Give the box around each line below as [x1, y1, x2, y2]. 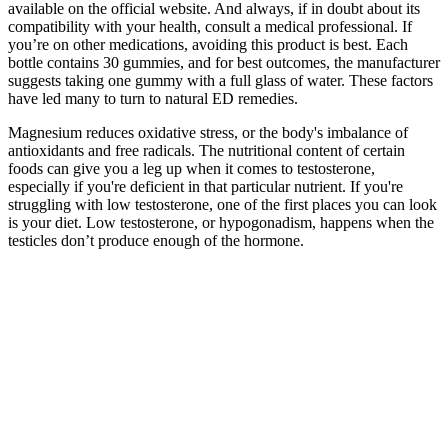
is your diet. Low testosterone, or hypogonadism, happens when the [8, 213, 434, 231]
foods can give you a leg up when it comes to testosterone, [8, 159, 375, 177]
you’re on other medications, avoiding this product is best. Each [8, 35, 408, 53]
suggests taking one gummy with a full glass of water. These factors [8, 71, 433, 89]
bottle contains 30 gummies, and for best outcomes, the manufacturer [8, 53, 440, 71]
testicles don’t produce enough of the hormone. [8, 231, 304, 249]
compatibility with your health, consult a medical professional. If [8, 17, 412, 35]
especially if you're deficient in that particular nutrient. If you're [8, 177, 403, 195]
